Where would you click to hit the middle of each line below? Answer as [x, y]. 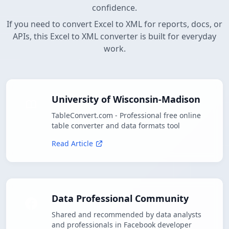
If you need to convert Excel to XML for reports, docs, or [114, 24]
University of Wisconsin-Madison [126, 99]
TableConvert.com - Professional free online [126, 116]
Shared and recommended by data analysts [127, 215]
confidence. [114, 8]
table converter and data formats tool [116, 126]
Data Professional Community [120, 199]
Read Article [72, 144]
